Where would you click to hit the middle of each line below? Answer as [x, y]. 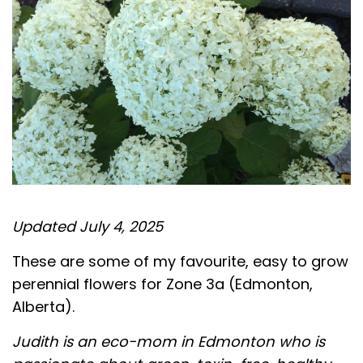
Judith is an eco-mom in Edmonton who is [169, 341]
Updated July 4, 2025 [88, 226]
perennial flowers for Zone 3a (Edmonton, [162, 284]
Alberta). [43, 306]
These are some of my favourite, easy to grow [180, 261]
